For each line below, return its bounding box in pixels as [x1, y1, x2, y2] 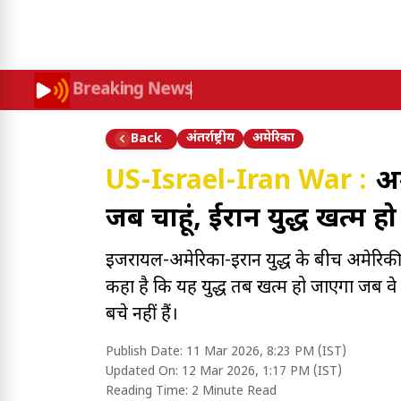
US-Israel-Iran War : [106, 165, 367, 200]
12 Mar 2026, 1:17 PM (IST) [182, 363, 342, 380]
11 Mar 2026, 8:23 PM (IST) [186, 344, 346, 361]
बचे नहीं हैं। [106, 303, 178, 327]
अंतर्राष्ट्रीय [186, 130, 235, 147]
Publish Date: [106, 344, 186, 361]
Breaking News [73, 79, 193, 101]
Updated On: [106, 363, 182, 380]
